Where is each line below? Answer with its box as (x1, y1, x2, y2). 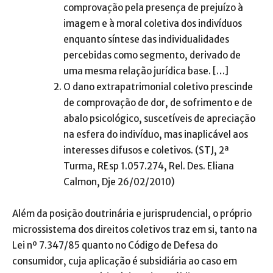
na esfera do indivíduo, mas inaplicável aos (63, 129, 248, 141)
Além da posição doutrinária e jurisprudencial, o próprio (12, 208, 252, 220)
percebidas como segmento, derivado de (63, 49, 241, 62)
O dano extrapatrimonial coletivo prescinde (63, 81, 253, 93)
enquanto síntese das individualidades (63, 34, 229, 46)
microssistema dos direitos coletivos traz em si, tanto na (12, 224, 257, 236)
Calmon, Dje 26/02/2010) (63, 176, 175, 188)
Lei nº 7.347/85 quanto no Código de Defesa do (12, 239, 218, 252)
